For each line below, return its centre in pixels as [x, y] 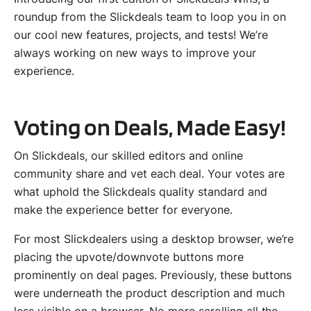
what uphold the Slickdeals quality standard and [141, 191]
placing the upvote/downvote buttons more [129, 257]
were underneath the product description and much [149, 293]
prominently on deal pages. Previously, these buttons [153, 275]
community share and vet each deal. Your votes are [149, 173]
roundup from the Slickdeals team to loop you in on [150, 16]
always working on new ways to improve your [135, 52]
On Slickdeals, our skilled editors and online [128, 155]
